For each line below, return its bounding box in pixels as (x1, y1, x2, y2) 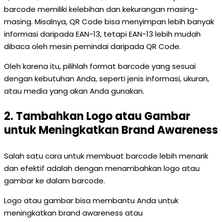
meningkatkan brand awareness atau (4, 208, 143, 218)
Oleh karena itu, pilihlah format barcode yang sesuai (4, 61, 196, 71)
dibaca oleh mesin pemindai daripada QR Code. (4, 41, 181, 52)
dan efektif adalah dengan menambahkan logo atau (4, 163, 200, 173)
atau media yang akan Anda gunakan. (4, 86, 144, 96)
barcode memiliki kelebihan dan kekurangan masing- (4, 4, 198, 14)
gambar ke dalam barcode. (4, 175, 105, 186)
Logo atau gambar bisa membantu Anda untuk (4, 195, 178, 206)
